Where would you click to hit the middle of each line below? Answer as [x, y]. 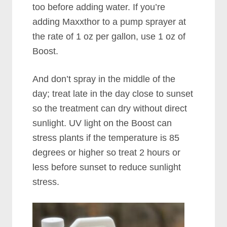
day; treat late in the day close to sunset [113, 94]
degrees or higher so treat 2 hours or [107, 153]
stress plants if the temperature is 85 [106, 138]
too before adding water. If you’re [99, 7]
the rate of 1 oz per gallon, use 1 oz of [109, 37]
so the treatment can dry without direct [110, 109]
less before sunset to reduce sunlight [107, 167]
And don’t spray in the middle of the [104, 79]
